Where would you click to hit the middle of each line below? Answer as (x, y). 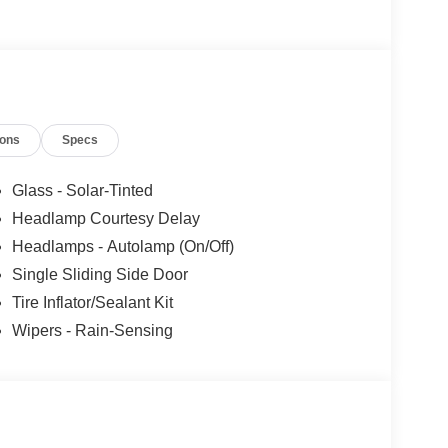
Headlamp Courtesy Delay (105, 219)
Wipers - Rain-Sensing (92, 331)
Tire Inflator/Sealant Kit (92, 303)
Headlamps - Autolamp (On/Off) (122, 247)
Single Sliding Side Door (99, 275)
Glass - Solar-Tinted (82, 191)
